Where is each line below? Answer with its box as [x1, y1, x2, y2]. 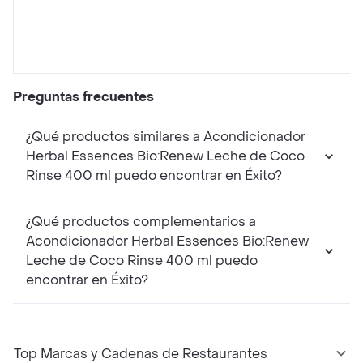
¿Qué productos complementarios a [26, 213, 256, 231]
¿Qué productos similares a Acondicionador [26, 128, 305, 146]
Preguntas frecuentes [13, 88, 154, 106]
